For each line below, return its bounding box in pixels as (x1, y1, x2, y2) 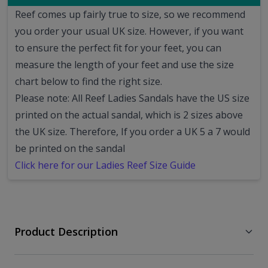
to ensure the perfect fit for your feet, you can (15, 41, 221, 55)
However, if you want (149, 25, 243, 38)
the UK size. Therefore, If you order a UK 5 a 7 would (15, 125, 250, 139)
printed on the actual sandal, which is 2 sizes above (15, 108, 243, 122)
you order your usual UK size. (15, 25, 149, 38)
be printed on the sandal (15, 142, 125, 156)
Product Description (14, 224, 118, 239)
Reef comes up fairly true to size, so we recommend (15, 8, 245, 22)
